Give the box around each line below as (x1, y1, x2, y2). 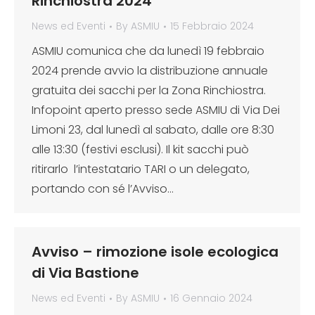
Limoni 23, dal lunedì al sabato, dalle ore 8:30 (32, 122, 274, 138)
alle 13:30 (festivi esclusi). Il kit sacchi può (32, 141, 249, 157)
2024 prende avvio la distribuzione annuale (32, 63, 268, 79)
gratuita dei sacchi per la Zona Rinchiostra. (32, 82, 266, 98)
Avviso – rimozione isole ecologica (32, 242, 278, 262)
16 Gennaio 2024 (170, 291, 252, 305)
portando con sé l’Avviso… (32, 181, 174, 197)
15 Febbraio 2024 (170, 19, 254, 33)
